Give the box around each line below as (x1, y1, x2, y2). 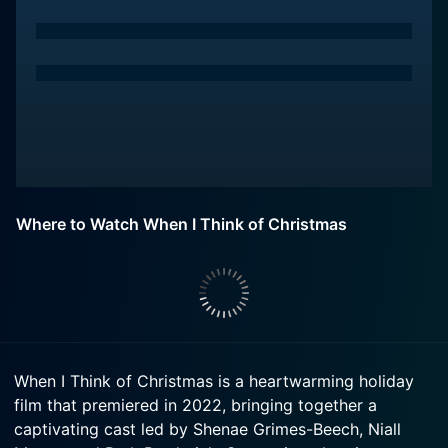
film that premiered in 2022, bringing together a (14, 395, 377, 415)
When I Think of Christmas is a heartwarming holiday (14, 371, 414, 391)
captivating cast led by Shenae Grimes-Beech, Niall (14, 419, 401, 439)
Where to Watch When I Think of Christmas (16, 214, 347, 234)
